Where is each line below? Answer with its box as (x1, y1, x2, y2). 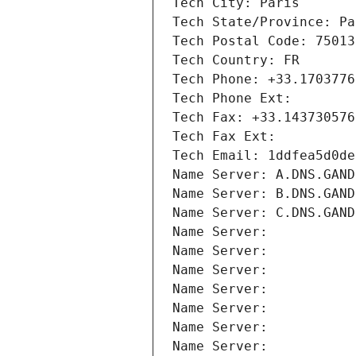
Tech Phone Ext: (172, 91, 292, 106)
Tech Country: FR (172, 52, 300, 68)
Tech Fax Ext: (172, 129, 276, 145)
